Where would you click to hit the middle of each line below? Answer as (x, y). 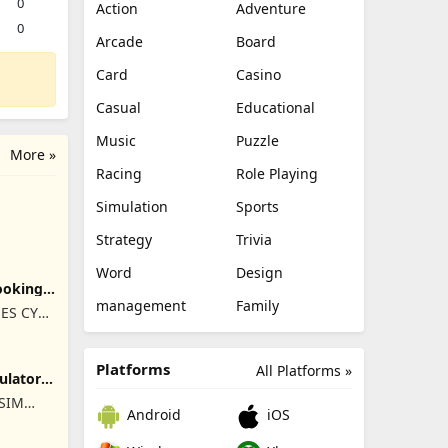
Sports (257, 206)
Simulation (132, 206)
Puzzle (257, 140)
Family (257, 305)
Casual (118, 107)
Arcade (119, 41)
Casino (258, 74)
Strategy (124, 239)
